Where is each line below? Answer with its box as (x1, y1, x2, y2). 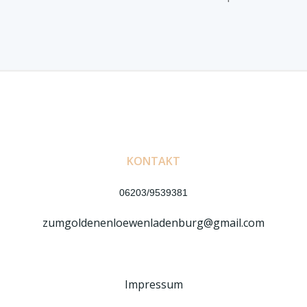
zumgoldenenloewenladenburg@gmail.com (42, 215, 265, 230)
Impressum (124, 277, 183, 292)
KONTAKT (127, 153, 180, 169)
